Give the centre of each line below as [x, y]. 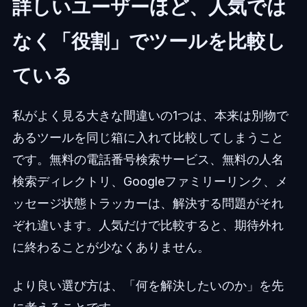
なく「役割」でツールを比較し [149, 41]
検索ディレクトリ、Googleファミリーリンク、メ [150, 182]
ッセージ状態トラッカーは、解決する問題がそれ [148, 204]
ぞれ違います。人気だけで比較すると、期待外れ [148, 225]
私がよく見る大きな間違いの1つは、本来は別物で [150, 116]
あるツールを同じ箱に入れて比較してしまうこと [148, 138]
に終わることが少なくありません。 [111, 247]
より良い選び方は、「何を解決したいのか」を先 [148, 286]
